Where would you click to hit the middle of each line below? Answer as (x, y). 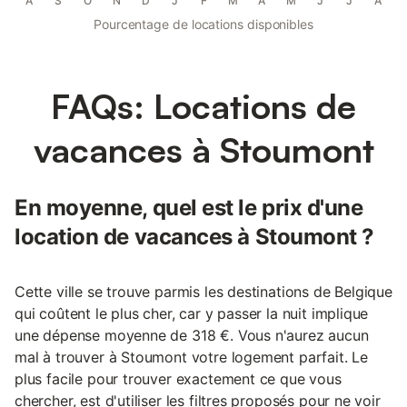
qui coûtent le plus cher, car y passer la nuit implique (192, 314)
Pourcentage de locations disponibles (203, 25)
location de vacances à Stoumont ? (194, 237)
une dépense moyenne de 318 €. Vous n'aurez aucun (192, 336)
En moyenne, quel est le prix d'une (189, 208)
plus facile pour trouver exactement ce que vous (178, 379)
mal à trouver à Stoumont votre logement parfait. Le (192, 357)
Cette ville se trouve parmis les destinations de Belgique (203, 292)
